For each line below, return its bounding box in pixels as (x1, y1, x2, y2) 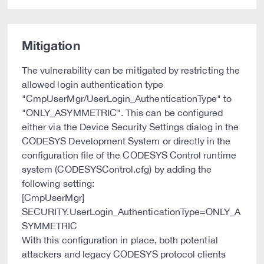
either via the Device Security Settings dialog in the (22, 121, 239, 132)
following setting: (22, 178, 95, 189)
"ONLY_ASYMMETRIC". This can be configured (22, 107, 223, 118)
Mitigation (22, 38, 80, 53)
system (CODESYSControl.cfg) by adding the (22, 164, 212, 174)
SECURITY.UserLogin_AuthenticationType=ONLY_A (22, 206, 241, 217)
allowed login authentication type (22, 79, 163, 90)
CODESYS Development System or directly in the (22, 136, 231, 146)
